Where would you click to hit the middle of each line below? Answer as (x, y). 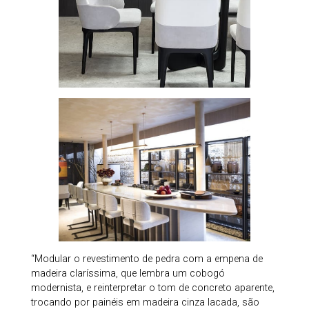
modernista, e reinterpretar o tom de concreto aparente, (152, 288)
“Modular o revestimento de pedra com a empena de (147, 259)
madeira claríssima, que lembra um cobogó (128, 273)
